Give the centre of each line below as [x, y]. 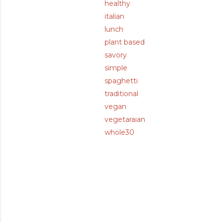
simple [116, 68]
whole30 [119, 132]
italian [114, 16]
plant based [125, 42]
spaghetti [121, 81]
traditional [121, 94]
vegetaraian [125, 119]
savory [116, 55]
